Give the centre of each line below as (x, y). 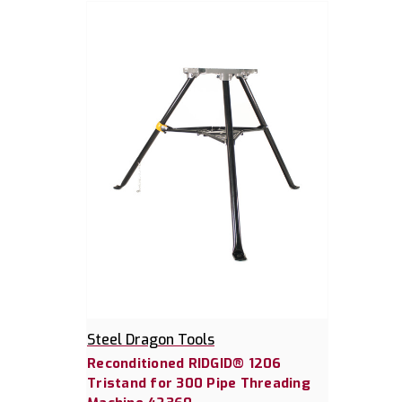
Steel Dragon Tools (151, 340)
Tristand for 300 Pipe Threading (199, 384)
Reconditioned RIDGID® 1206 (184, 364)
